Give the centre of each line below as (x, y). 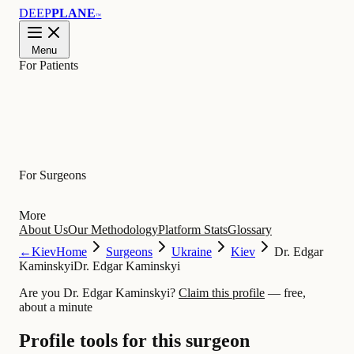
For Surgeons (53, 175)
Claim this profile (222, 293)
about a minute (56, 307)
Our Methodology (113, 230)
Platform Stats (193, 230)
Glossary (250, 230)
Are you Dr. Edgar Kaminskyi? (97, 293)
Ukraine (192, 252)
